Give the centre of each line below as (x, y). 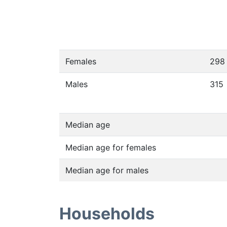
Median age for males (107, 170)
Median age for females (111, 147)
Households (107, 214)
